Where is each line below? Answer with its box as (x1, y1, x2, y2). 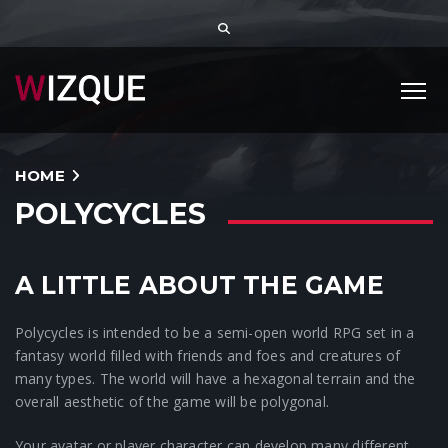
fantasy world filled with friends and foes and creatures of (15, 346, 401, 365)
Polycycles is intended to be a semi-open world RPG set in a (15, 323, 415, 342)
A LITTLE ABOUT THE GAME (15, 270, 384, 300)
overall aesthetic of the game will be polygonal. (15, 392, 330, 411)
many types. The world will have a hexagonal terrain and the (15, 369, 416, 388)
